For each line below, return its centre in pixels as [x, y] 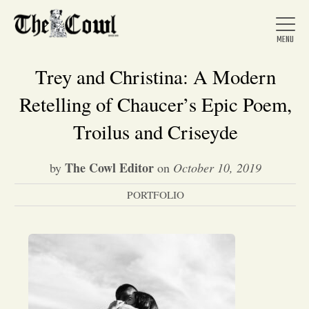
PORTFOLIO [155, 195]
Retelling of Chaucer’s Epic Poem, [155, 104]
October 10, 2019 [217, 168]
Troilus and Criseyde [155, 132]
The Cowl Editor [109, 168]
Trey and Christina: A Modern [155, 77]
